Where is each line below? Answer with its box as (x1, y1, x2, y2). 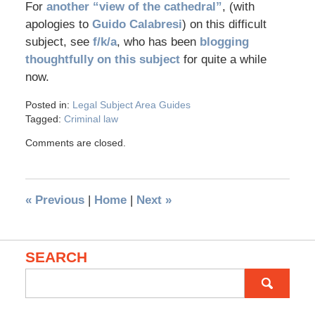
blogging (199, 35, 249, 49)
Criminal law (63, 113, 118, 125)
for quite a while (179, 53, 266, 67)
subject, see (25, 35, 93, 49)
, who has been (116, 35, 200, 49)
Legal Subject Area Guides (72, 99, 191, 111)
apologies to (25, 18, 92, 32)
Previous (31, 193, 84, 207)
